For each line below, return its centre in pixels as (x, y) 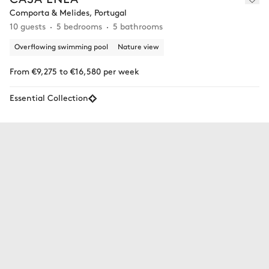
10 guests (28, 26)
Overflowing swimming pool (61, 47)
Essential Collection (49, 98)
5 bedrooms (79, 26)
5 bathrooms (138, 26)
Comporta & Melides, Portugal (68, 12)
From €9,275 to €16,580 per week (74, 71)
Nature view (138, 47)
